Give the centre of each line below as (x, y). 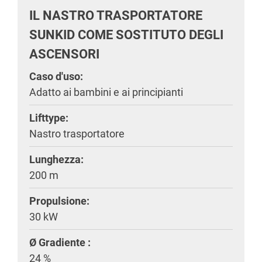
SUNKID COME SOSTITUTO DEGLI (126, 35)
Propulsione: (59, 201)
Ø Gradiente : (60, 242)
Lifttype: (49, 118)
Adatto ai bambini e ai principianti (106, 92)
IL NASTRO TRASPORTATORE (116, 15)
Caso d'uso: (56, 76)
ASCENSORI (64, 54)
